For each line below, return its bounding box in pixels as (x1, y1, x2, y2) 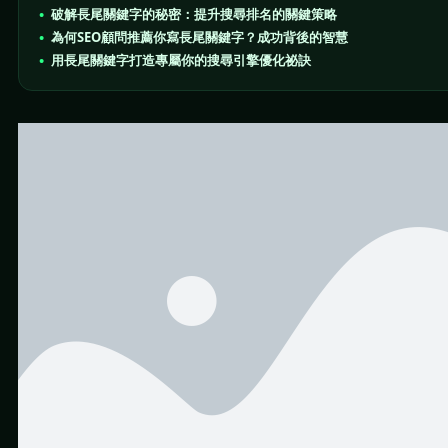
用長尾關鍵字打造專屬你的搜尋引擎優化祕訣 (51, 50, 311, 69)
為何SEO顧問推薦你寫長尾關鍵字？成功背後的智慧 (51, 27, 348, 46)
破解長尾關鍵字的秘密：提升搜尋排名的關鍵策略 (51, 4, 337, 23)
